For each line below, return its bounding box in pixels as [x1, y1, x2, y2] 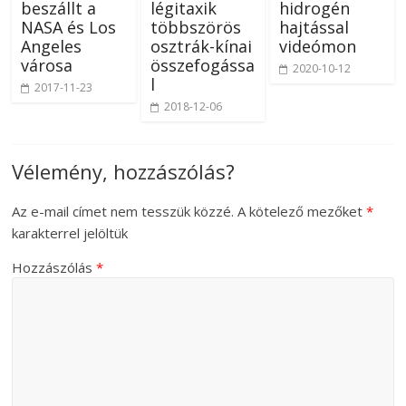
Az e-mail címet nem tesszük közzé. [12, 202, 235, 221]
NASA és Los [21, 16, 117, 39]
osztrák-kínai [150, 35, 252, 58]
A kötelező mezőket [237, 202, 367, 221]
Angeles [21, 35, 82, 58]
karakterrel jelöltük [12, 224, 129, 243]
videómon [278, 35, 356, 58]
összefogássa [150, 54, 255, 77]
